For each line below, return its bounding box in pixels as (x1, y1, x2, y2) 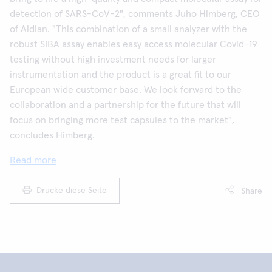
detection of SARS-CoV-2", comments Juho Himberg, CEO (10, 9, 260, 19)
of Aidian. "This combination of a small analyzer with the (10, 24, 247, 34)
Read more (10, 155, 56, 165)
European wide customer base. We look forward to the (10, 85, 242, 95)
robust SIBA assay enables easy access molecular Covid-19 (10, 39, 257, 49)
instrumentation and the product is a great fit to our (10, 70, 231, 80)
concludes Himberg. (10, 131, 95, 140)
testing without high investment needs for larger (10, 55, 216, 64)
